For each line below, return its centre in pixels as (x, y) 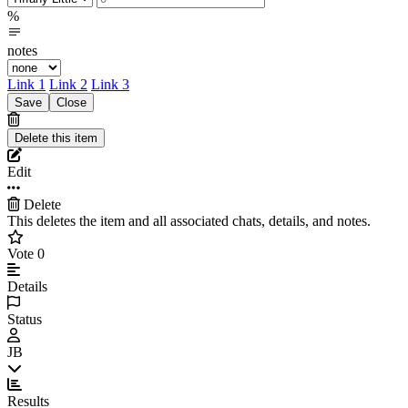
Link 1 (26, 85)
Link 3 (110, 85)
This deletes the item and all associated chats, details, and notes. (189, 221)
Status (25, 320)
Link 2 (68, 85)
